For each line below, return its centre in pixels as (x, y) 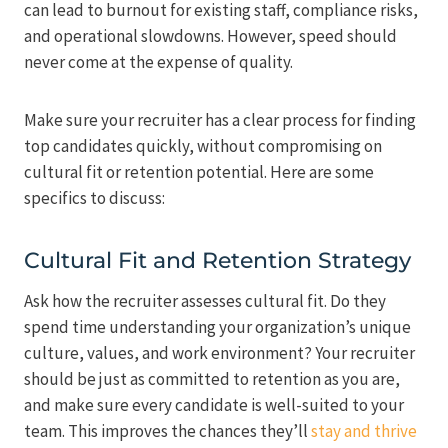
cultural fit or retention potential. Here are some (199, 171)
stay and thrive (364, 430)
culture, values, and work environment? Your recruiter (219, 352)
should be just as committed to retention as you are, (212, 378)
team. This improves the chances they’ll (167, 430)
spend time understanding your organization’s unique (217, 326)
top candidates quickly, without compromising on (203, 145)
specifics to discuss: (94, 197)
